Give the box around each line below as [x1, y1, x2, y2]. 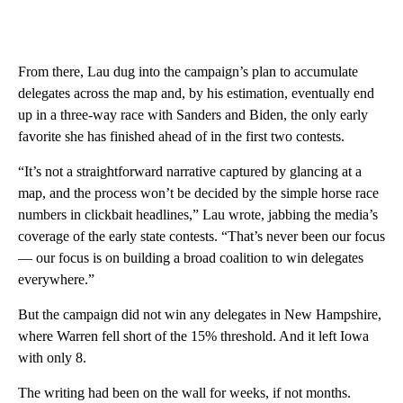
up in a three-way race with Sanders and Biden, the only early [18, 107, 368, 123]
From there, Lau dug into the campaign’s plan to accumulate [18, 64, 358, 80]
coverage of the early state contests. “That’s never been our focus [18, 228, 385, 245]
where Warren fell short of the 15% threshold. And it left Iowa [18, 328, 369, 345]
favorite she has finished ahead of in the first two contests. [18, 129, 345, 145]
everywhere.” [18, 272, 94, 288]
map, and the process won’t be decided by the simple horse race [18, 185, 379, 201]
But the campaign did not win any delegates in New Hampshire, [18, 307, 381, 323]
